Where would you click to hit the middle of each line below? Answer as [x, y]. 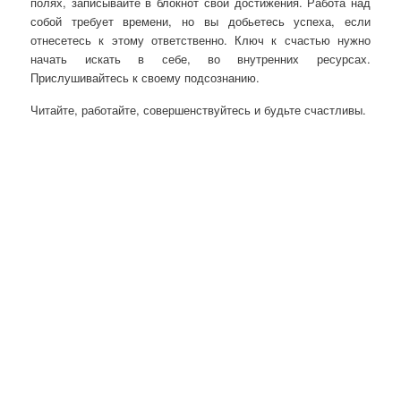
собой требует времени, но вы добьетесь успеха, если [200, 21]
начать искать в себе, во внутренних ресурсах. [200, 59]
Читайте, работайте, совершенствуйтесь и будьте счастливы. [199, 110]
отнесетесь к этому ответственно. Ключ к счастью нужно [200, 40]
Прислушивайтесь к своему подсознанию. [145, 78]
